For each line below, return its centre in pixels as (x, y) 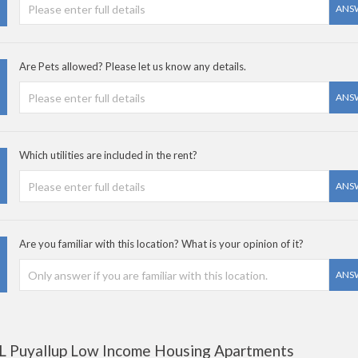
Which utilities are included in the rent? (108, 155)
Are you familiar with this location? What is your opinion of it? (161, 244)
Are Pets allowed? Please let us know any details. (133, 66)
